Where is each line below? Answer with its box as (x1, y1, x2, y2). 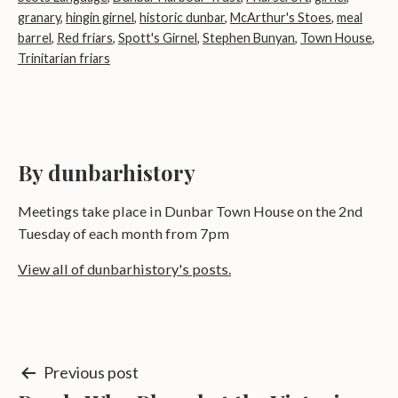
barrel (18, 30, 52, 46)
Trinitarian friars (18, 51, 110, 67)
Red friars (57, 30, 113, 46)
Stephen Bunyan (203, 30, 295, 46)
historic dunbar (139, 10, 225, 26)
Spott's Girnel (118, 30, 197, 46)
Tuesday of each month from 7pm (18, 225, 229, 243)
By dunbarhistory (18, 158, 195, 187)
